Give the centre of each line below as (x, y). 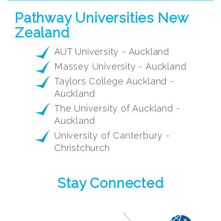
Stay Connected (110, 184)
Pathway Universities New (102, 18)
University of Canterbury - (112, 136)
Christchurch (82, 148)
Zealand (42, 33)
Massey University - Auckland (120, 67)
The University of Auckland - (117, 109)
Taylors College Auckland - (114, 81)
